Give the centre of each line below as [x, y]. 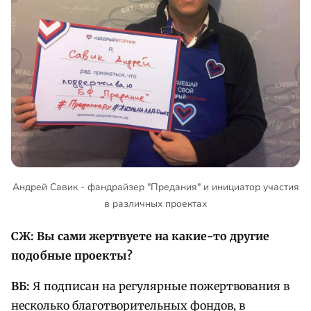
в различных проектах [155, 204]
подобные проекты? [72, 255]
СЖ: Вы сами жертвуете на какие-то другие [140, 236]
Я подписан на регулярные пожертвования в [160, 286]
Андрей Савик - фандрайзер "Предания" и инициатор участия [155, 187]
